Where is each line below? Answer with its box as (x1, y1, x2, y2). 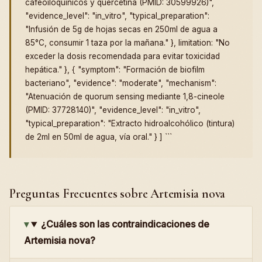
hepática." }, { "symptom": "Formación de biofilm (25, 65, 205, 75)
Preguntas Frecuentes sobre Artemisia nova (9, 186, 226, 202)
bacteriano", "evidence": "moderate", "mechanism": (25, 78, 216, 88)
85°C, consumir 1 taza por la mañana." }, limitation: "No (25, 38, 230, 48)
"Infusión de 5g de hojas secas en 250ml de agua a (25, 25, 218, 35)
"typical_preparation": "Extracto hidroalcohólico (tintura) (25, 119, 235, 129)
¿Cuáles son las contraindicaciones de (40, 218, 209, 230)
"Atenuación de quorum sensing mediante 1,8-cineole (25, 92, 225, 102)
